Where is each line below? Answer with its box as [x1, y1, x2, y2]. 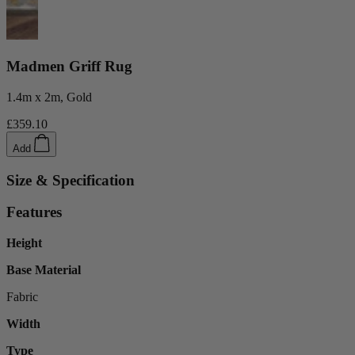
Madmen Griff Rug [6, 57, 132, 74]
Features [6, 204, 62, 221]
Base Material [6, 263, 81, 277]
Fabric [6, 290, 38, 304]
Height [6, 236, 42, 250]
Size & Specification [6, 171, 135, 189]
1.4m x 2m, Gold [6, 90, 92, 104]
